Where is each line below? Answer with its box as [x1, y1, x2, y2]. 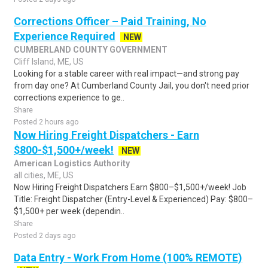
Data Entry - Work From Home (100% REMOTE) [14, 251, 242, 264]
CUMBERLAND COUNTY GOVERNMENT [14, 45, 167, 54]
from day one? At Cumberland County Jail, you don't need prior [14, 81, 249, 90]
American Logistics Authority [14, 159, 130, 168]
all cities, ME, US [14, 170, 74, 180]
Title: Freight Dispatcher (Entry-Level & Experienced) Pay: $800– [14, 194, 253, 204]
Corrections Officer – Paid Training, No [14, 15, 206, 28]
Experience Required [14, 30, 115, 42]
